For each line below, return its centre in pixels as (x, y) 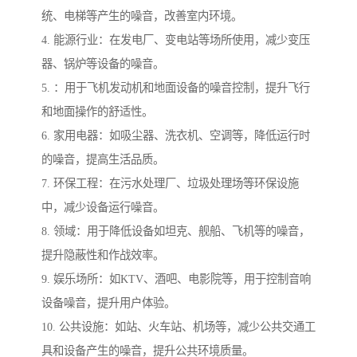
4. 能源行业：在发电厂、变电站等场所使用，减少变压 (176, 40)
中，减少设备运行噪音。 (103, 208)
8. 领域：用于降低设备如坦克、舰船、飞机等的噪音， (176, 231)
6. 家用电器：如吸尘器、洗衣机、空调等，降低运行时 (176, 136)
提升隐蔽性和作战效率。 (103, 255)
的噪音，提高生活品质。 (103, 160)
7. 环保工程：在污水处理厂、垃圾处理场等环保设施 (170, 184)
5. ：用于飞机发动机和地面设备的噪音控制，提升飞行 (176, 88)
